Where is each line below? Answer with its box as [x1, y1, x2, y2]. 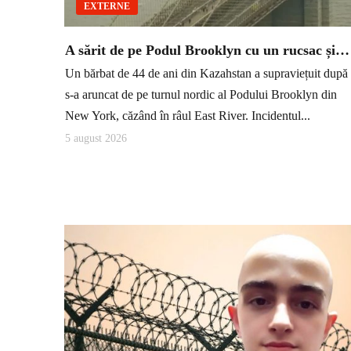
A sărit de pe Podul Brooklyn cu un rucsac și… [65, 42, 349, 58]
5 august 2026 [65, 132, 127, 144]
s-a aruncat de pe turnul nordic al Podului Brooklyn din [65, 88, 337, 102]
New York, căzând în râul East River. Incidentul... [65, 109, 310, 123]
